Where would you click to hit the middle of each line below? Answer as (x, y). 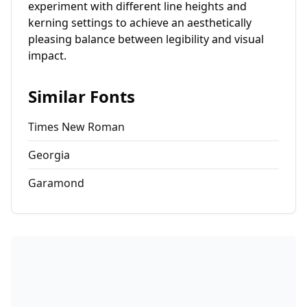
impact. (47, 56)
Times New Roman (76, 127)
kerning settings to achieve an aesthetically (140, 23)
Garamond (56, 183)
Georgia (49, 155)
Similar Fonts (82, 96)
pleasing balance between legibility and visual (146, 39)
